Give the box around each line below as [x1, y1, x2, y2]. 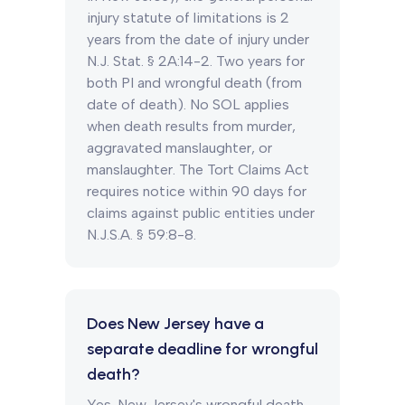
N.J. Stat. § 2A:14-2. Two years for [87, 52, 305, 70]
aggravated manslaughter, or [87, 139, 272, 156]
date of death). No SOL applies [87, 96, 289, 113]
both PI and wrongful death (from [87, 74, 302, 91]
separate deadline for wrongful [87, 339, 318, 359]
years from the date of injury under [87, 31, 309, 48]
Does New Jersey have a [87, 314, 264, 334]
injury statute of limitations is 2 [87, 9, 289, 26]
